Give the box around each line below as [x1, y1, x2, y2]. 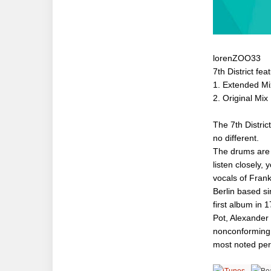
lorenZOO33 [213, 53, 261, 63]
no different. [213, 133, 261, 143]
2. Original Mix [213, 93, 268, 103]
